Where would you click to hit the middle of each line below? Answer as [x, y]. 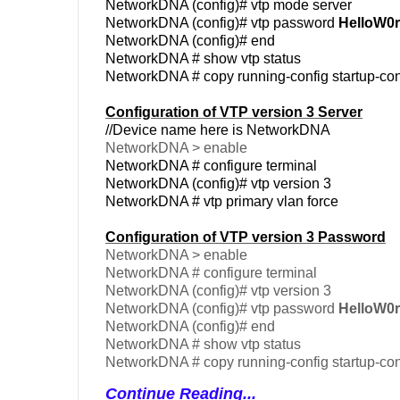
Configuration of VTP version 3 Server [234, 112]
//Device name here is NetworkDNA [218, 129]
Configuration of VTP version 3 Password [246, 237]
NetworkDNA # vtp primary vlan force [222, 201]
